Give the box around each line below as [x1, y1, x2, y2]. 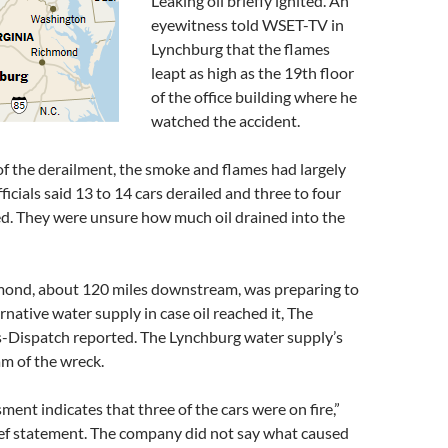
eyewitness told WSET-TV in [151, 15, 344, 34]
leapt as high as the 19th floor [151, 63, 354, 82]
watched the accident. [151, 111, 300, 130]
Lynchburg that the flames [151, 39, 330, 58]
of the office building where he [151, 87, 357, 106]
